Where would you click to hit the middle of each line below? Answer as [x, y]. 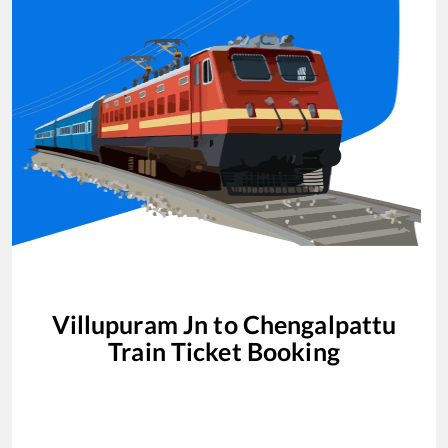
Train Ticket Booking [224, 350]
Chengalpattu [319, 323]
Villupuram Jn [130, 323]
